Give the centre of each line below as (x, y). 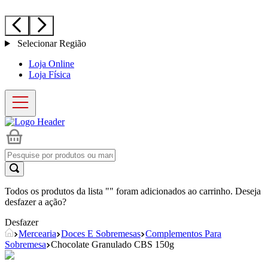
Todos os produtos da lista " (57, 191)
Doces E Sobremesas (101, 234)
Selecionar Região (50, 43)
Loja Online (51, 64)
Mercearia (37, 234)
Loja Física (50, 74)
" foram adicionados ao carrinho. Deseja (185, 191)
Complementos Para (183, 234)
